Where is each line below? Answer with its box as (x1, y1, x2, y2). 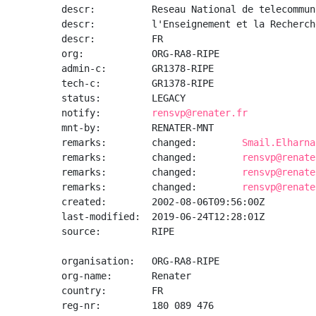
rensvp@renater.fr (152, 107, 248, 119)
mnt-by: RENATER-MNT (61, 122, 214, 133)
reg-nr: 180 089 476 (61, 300, 214, 311)
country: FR (61, 285, 163, 296)
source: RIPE (61, 226, 174, 237)
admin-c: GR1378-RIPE (61, 63, 214, 74)
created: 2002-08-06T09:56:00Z (61, 196, 265, 207)
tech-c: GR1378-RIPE (61, 78, 214, 89)
